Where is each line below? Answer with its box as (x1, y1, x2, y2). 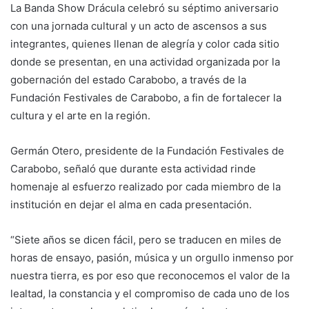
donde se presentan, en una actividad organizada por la (10, 54, 280, 68)
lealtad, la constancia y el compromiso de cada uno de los (10, 286, 290, 300)
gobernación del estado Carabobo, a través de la (10, 72, 246, 86)
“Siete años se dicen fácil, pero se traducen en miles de (10, 232, 281, 246)
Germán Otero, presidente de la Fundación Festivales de (10, 143, 284, 157)
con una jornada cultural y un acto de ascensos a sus (10, 19, 267, 32)
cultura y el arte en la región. (10, 108, 150, 122)
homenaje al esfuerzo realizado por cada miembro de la (10, 179, 281, 193)
